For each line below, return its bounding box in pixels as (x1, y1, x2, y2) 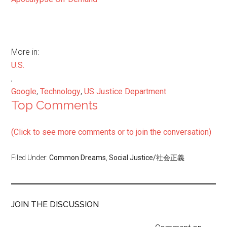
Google (11, 87, 37, 97)
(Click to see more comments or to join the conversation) (11, 127, 212, 137)
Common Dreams (49, 154, 106, 162)
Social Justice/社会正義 (109, 154, 185, 162)
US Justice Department (84, 87, 167, 97)
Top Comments (11, 98, 98, 113)
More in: (11, 47, 40, 57)
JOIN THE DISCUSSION (11, 200, 99, 210)
